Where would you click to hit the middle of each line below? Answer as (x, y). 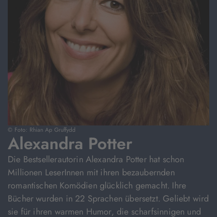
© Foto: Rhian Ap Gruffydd (42, 130)
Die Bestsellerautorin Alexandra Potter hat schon (96, 159)
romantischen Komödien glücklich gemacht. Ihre (97, 186)
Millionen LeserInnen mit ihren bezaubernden (91, 172)
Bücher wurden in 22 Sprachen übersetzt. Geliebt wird (108, 199)
